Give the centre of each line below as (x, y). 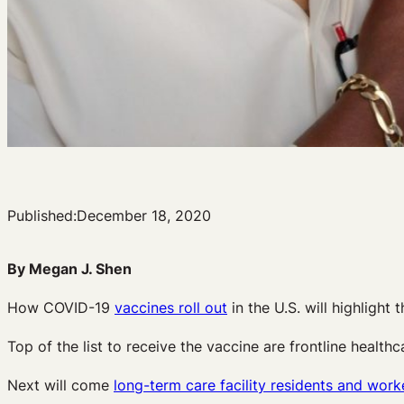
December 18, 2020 (144, 216)
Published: (42, 216)
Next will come (60, 386)
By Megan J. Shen (69, 269)
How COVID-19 (61, 308)
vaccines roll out (171, 308)
